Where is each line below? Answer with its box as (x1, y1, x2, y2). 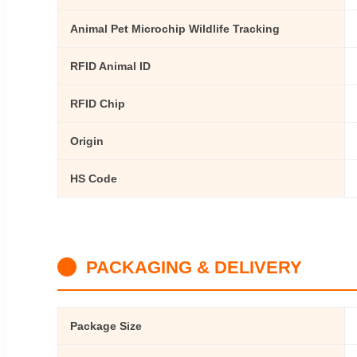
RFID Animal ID (70, 59, 151, 73)
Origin (70, 134, 104, 147)
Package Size (70, 319, 142, 332)
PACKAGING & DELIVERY (86, 257, 302, 277)
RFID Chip (70, 96, 125, 110)
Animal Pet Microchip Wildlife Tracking (70, 22, 280, 35)
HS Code (70, 171, 117, 185)
